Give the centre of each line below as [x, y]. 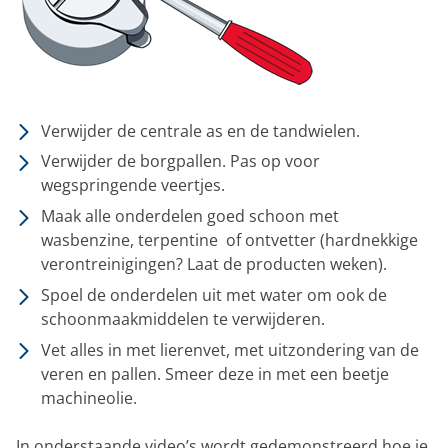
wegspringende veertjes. [133, 185]
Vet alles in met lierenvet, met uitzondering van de [230, 349]
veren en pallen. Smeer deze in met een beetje [215, 373]
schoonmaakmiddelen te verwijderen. [183, 318]
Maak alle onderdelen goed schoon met [190, 216]
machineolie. [89, 397]
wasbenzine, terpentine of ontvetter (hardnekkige [229, 240]
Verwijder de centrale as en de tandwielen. [200, 130]
